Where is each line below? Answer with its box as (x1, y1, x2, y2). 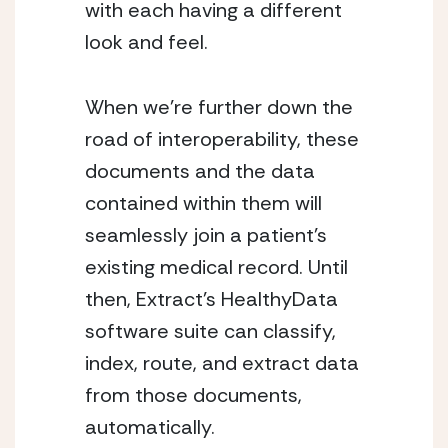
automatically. (85, 414, 215, 441)
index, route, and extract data (85, 350, 359, 377)
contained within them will (85, 190, 322, 217)
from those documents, (85, 382, 302, 409)
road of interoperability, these (85, 126, 359, 153)
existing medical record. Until (85, 254, 348, 281)
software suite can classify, (85, 318, 336, 345)
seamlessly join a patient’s (85, 222, 327, 249)
